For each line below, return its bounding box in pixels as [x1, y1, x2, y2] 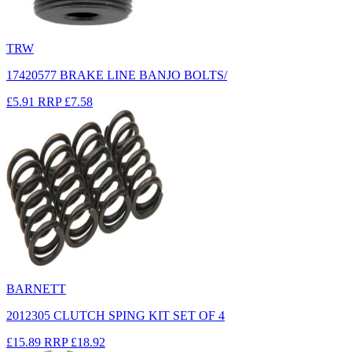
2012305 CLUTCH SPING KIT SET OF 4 [6, 308, 225, 322]
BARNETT [6, 281, 66, 295]
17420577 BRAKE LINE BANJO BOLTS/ [6, 68, 227, 82]
